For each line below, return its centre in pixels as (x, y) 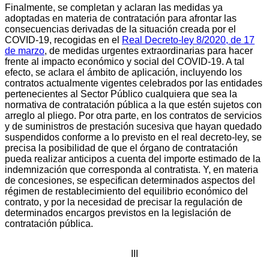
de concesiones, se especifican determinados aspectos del (130, 180)
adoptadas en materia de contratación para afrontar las (121, 18)
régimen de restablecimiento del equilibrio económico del (126, 191)
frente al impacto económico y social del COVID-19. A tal (125, 61)
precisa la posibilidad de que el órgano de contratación (121, 148)
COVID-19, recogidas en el (63, 40)
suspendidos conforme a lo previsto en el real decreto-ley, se (133, 137)
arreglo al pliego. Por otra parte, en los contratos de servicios (133, 115)
